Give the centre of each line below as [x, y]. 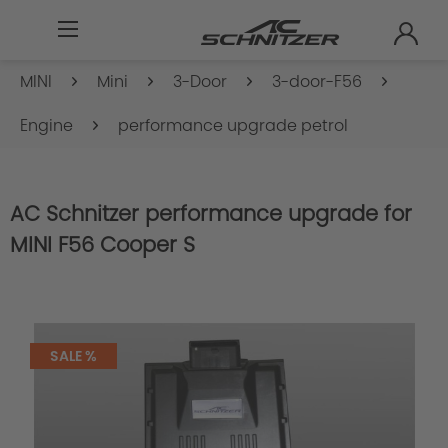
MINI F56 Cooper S [102, 244]
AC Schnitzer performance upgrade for [211, 213]
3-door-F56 [317, 81]
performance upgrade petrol [233, 125]
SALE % [73, 356]
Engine [46, 125]
